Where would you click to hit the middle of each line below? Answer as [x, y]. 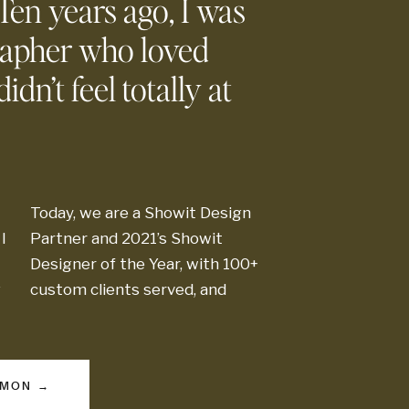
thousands [333, 187]
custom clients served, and [128, 289]
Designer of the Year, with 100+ [144, 264]
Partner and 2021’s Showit [126, 238]
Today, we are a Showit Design [140, 213]
